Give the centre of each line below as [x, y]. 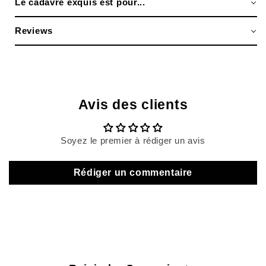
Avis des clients [133, 105]
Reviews [34, 31]
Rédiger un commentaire [133, 173]
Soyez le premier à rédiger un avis [133, 141]
